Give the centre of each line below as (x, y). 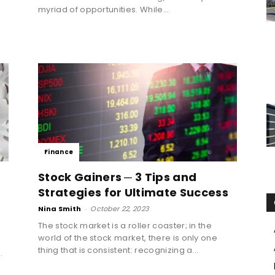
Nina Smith (60, 208)
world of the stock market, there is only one (128, 238)
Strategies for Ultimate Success (133, 192)
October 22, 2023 (120, 208)
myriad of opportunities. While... (104, 9)
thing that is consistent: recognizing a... (118, 250)
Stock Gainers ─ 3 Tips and (118, 177)
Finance (59, 152)
